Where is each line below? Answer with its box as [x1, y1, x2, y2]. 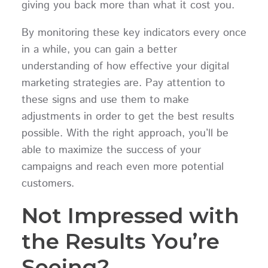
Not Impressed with [21, 202, 239, 229]
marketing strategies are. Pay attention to [21, 75, 225, 91]
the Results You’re [21, 227, 220, 254]
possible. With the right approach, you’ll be [21, 125, 229, 141]
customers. [21, 175, 74, 191]
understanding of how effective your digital [21, 58, 229, 74]
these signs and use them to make [21, 92, 189, 108]
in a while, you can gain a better [21, 41, 177, 57]
